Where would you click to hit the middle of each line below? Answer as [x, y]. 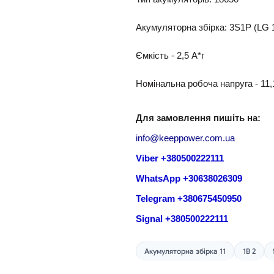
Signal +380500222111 [182, 219]
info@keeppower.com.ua [185, 139]
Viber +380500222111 [180, 159]
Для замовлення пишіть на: [198, 118]
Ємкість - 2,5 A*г [170, 56]
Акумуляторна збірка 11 [185, 251]
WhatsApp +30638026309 [189, 179]
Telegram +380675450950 [189, 199]
